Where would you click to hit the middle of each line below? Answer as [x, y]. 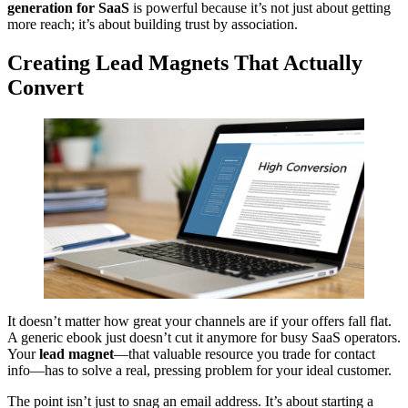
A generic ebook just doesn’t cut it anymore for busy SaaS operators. [204, 337]
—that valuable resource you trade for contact [245, 353]
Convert [46, 87]
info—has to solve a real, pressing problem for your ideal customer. [199, 370]
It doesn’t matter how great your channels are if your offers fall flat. [199, 321]
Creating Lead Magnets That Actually [185, 62]
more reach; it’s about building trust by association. [153, 25]
